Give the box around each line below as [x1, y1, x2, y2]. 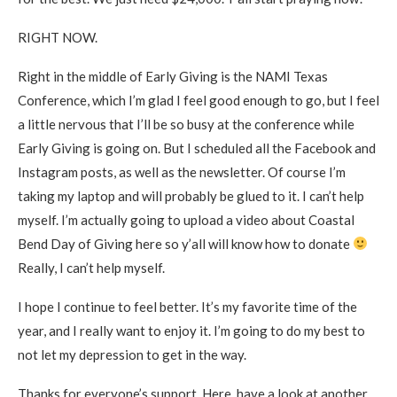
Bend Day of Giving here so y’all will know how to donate [18, 235, 353, 252]
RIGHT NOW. [18, 28, 97, 45]
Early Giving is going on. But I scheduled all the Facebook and [18, 139, 376, 156]
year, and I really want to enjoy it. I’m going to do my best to [18, 322, 365, 339]
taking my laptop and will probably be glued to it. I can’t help [18, 187, 364, 204]
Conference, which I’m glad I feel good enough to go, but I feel [18, 91, 379, 108]
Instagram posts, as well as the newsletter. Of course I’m [18, 163, 346, 180]
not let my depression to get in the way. [18, 346, 246, 362]
